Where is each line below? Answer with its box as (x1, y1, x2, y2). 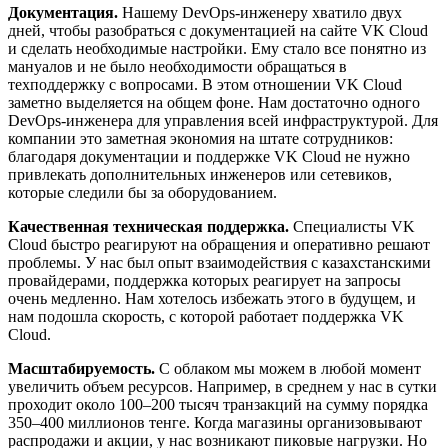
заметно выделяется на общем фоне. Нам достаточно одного (8, 94, 420, 112)
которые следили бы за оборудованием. (8, 184, 277, 202)
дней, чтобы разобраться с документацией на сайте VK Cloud (8, 22, 428, 40)
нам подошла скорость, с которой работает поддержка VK (8, 308, 404, 326)
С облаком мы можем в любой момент (155, 360, 421, 378)
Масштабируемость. (8, 360, 155, 378)
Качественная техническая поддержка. (8, 218, 289, 236)
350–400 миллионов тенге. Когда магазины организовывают (8, 414, 422, 432)
